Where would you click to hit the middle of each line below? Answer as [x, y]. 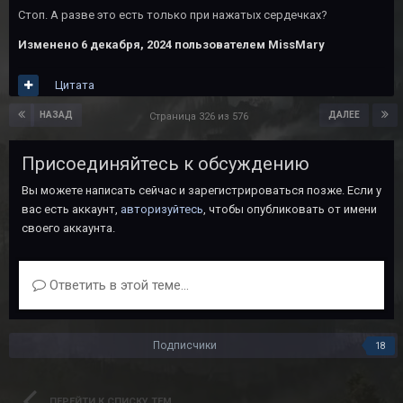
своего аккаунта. [68, 228]
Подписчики [185, 345]
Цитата [75, 85]
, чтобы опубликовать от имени [290, 209]
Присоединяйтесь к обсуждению [166, 163]
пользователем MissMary [248, 44]
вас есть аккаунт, [71, 209]
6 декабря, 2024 [126, 44]
